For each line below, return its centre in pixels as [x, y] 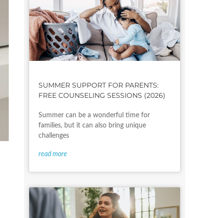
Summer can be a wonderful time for [94, 116]
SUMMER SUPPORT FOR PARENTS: [98, 85]
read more [53, 154]
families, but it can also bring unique [92, 126]
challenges [54, 136]
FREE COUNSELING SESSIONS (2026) [102, 96]
